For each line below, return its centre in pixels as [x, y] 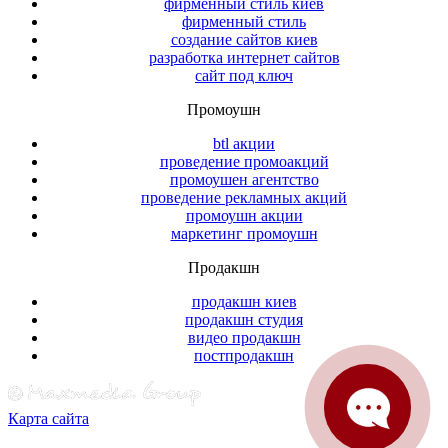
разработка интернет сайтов [244, 58]
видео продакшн [244, 338]
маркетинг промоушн [244, 234]
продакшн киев [244, 302]
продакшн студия [244, 320]
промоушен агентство [244, 180]
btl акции [244, 144]
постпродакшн [244, 356]
